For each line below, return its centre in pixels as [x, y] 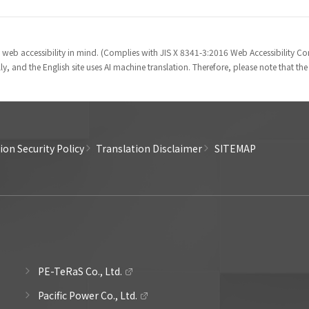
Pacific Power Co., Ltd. [88, 295]
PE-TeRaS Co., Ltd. [80, 271]
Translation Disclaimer [149, 148]
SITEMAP [235, 148]
